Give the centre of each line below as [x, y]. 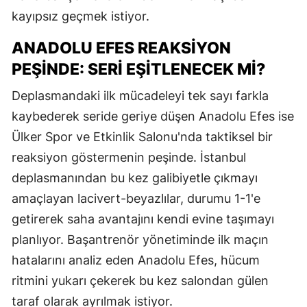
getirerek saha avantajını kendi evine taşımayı [143, 219]
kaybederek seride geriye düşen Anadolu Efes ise [153, 116]
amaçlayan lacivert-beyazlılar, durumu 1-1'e [136, 198]
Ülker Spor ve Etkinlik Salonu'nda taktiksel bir [142, 136]
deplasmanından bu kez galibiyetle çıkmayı [135, 177]
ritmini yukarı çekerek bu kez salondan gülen [140, 280]
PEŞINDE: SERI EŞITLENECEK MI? [138, 69]
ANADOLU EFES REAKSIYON [121, 48]
